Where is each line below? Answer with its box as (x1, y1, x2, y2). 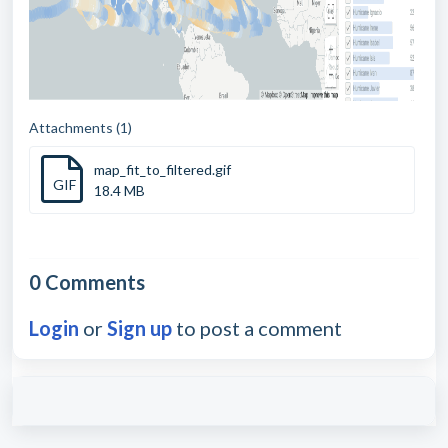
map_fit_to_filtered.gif (94, 160, 231, 178)
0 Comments (29, 269, 145, 294)
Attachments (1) (29, 118, 132, 136)
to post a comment (172, 315, 342, 340)
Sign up (107, 315, 172, 340)
